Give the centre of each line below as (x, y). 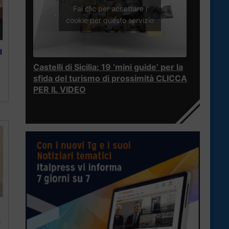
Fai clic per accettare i (110, 8)
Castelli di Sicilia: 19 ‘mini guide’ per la (108, 67)
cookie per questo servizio (110, 20)
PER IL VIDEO (60, 90)
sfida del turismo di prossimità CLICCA (110, 78)
